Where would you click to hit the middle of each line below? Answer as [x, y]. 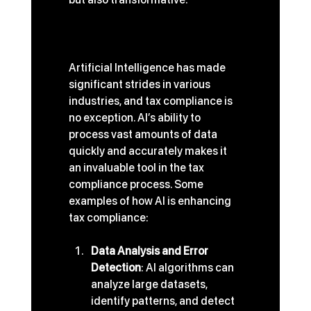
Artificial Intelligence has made [148, 68]
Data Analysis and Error [150, 251]
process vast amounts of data [144, 135]
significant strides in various [140, 85]
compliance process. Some [137, 185]
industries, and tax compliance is [151, 101]
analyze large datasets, [150, 285]
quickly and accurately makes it [149, 151]
